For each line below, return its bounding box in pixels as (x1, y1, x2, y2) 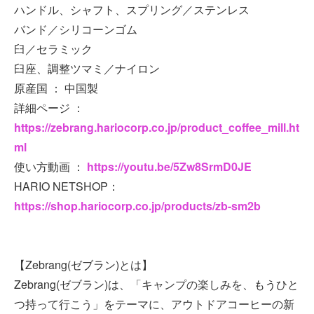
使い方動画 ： (14, 158, 87, 175)
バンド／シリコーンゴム (14, 21, 137, 38)
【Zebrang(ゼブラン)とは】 (14, 257, 153, 273)
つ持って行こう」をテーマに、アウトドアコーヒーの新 (14, 296, 294, 313)
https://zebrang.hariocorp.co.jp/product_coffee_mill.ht (14, 119, 299, 136)
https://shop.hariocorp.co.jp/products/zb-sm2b (14, 198, 261, 214)
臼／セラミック (14, 41, 93, 57)
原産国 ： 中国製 (14, 80, 98, 97)
